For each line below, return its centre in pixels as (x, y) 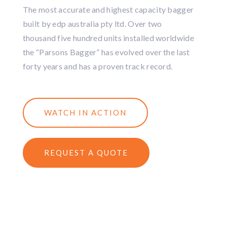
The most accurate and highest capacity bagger (108, 9)
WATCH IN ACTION (85, 112)
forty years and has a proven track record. (98, 66)
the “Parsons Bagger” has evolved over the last (106, 52)
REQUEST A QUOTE (86, 153)
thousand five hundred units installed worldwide (108, 38)
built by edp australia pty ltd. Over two (92, 24)
